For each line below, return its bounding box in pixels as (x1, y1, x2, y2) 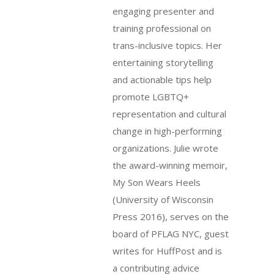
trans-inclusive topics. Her (113, 39, 222, 51)
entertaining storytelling (113, 56, 213, 68)
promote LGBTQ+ (113, 90, 189, 103)
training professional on (113, 21, 211, 34)
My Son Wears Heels (113, 176, 201, 188)
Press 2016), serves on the (113, 210, 229, 223)
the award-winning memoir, (113, 158, 228, 171)
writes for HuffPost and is (113, 244, 222, 257)
